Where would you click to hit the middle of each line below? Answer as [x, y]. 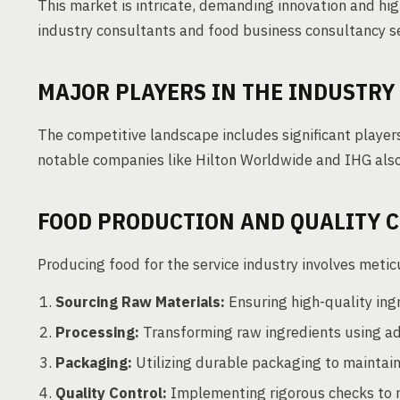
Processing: [97, 332]
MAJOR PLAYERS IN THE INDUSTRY [216, 91]
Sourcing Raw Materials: [140, 302]
